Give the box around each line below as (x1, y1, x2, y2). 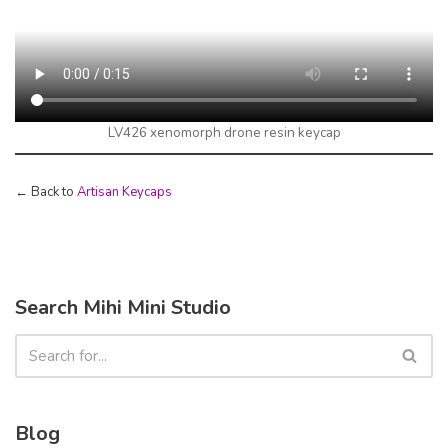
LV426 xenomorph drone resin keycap (107, 122, 341, 142)
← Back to (15, 182, 77, 201)
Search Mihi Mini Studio (15, 293, 231, 321)
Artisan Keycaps (77, 182, 172, 201)
